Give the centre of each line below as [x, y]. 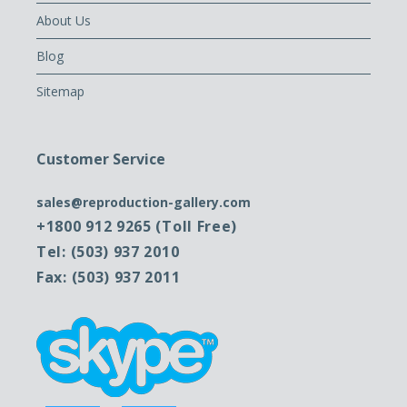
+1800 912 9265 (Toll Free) [137, 226]
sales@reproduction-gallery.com [144, 202]
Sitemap [60, 91]
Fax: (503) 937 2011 [109, 277]
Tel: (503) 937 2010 [108, 251]
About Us [64, 20]
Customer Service [101, 159]
